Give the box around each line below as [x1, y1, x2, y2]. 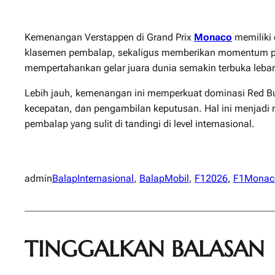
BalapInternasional [52, 172, 134, 184]
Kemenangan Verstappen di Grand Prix [25, 31, 194, 43]
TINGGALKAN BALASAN [25, 234, 265, 263]
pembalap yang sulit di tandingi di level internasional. [25, 117, 255, 130]
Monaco [194, 31, 232, 43]
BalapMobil [139, 172, 189, 184]
